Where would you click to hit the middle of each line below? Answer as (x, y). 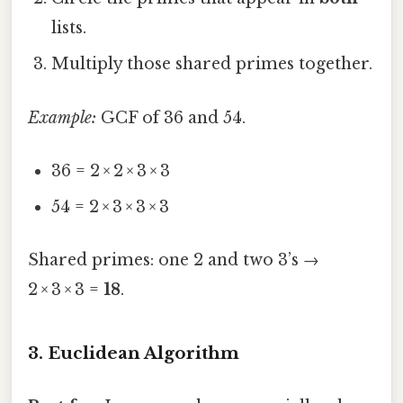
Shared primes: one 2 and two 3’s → (174, 260)
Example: (62, 117)
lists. (69, 28)
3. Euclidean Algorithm (134, 353)
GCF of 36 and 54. (171, 117)
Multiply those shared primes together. (212, 64)
